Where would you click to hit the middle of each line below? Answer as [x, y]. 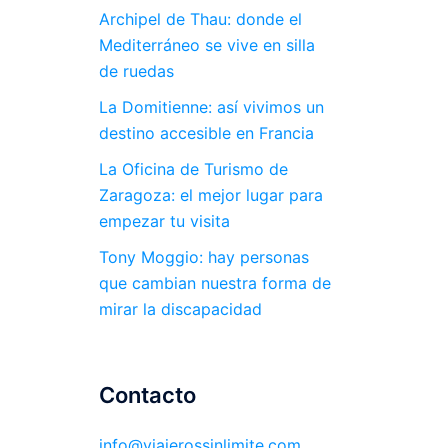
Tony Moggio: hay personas [203, 257]
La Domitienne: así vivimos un [211, 107]
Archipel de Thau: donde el [200, 19]
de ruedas [136, 71]
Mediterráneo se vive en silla [206, 45]
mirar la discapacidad [180, 309]
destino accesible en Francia [206, 133]
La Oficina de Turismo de [193, 169]
